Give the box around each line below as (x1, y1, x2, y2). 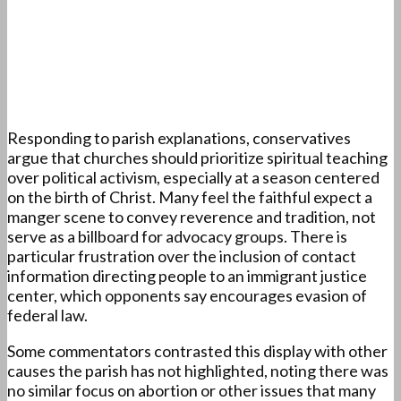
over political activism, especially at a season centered (7, 167, 380, 188)
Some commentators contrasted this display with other (7, 341, 388, 362)
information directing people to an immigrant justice (7, 266, 367, 286)
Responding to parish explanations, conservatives (7, 128, 351, 149)
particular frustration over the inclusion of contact (7, 246, 356, 267)
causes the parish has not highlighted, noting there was (7, 361, 388, 381)
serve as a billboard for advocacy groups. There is (7, 226, 347, 247)
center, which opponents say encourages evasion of (7, 286, 367, 306)
